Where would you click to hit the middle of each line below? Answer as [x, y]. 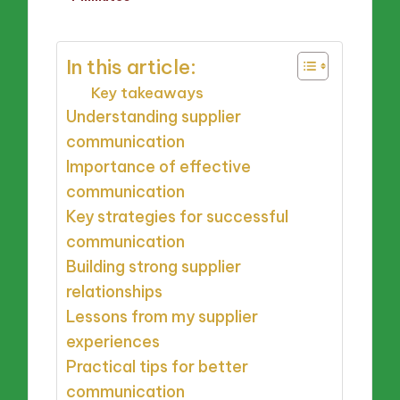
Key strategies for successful [178, 216]
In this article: [132, 67]
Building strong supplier [154, 266]
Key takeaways [148, 92]
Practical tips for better [158, 366]
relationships [115, 291]
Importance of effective [159, 166]
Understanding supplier [154, 116]
